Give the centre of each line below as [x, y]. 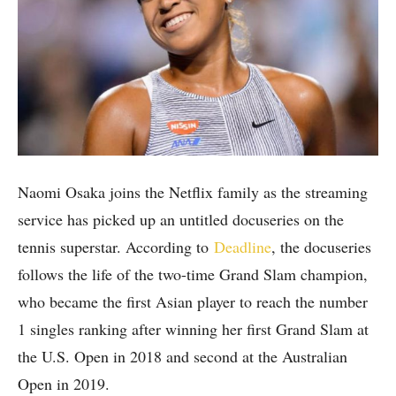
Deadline [243, 246]
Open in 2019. [64, 383]
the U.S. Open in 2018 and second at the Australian [183, 356]
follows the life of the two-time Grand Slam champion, [193, 274]
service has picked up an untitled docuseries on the [181, 219]
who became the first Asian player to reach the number [193, 301]
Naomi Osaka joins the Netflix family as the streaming [193, 191]
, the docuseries [321, 246]
